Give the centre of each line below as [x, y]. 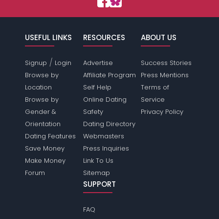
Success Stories [166, 63]
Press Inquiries [106, 149]
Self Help [97, 88]
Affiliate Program [109, 75]
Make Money [45, 161]
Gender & [41, 112]
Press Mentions [164, 75]
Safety [93, 112]
